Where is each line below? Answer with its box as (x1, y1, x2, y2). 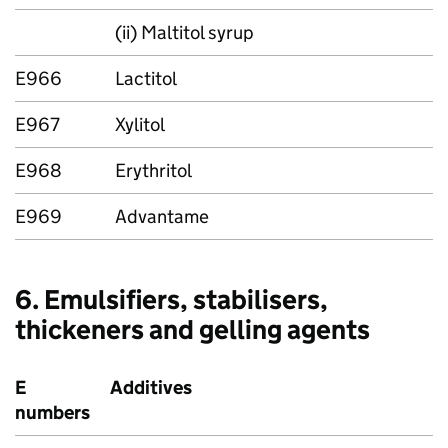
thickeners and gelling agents (15, 313, 370, 346)
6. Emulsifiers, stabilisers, (15, 283, 328, 316)
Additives (110, 376, 192, 399)
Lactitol (115, 67, 177, 90)
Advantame (115, 205, 209, 228)
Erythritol (115, 159, 192, 182)
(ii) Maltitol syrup (115, 21, 254, 44)
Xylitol (115, 113, 165, 136)
